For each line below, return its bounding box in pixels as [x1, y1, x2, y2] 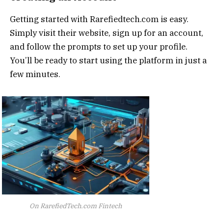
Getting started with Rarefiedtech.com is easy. [10, 13, 189, 25]
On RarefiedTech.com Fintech [29, 201, 122, 211]
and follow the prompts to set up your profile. [10, 41, 188, 52]
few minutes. [10, 68, 60, 80]
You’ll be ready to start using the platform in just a [10, 55, 207, 66]
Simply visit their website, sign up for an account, [10, 27, 203, 38]
